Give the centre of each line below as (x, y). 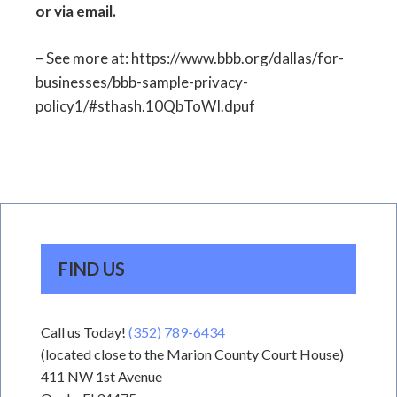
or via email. (76, 11)
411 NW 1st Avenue (101, 376)
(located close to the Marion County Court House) (192, 354)
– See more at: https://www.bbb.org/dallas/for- (190, 58)
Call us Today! (85, 332)
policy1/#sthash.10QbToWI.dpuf (145, 106)
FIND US (92, 269)
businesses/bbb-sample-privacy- (142, 82)
